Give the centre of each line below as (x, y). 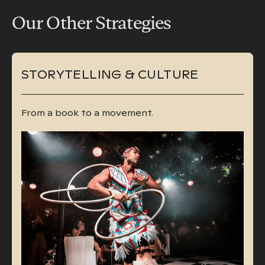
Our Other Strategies (91, 23)
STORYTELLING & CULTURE (110, 75)
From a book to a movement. (87, 113)
